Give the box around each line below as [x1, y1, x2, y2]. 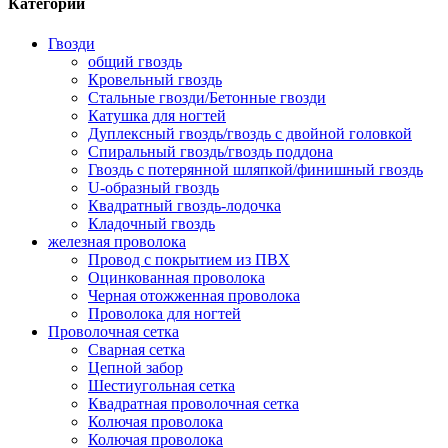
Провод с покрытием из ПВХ [88, 250, 290, 268]
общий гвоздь [88, 52, 182, 70]
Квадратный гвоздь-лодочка [88, 196, 281, 214]
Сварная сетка [88, 340, 185, 358]
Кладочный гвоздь [88, 214, 215, 232]
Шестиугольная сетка [88, 376, 235, 394]
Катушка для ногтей [88, 106, 226, 124]
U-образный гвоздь [88, 178, 219, 196]
